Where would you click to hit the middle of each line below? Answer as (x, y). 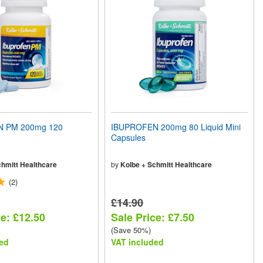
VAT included (138, 242)
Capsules (129, 138)
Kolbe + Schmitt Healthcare (166, 165)
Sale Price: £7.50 (153, 218)
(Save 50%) (131, 230)
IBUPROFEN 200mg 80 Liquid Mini (176, 127)
